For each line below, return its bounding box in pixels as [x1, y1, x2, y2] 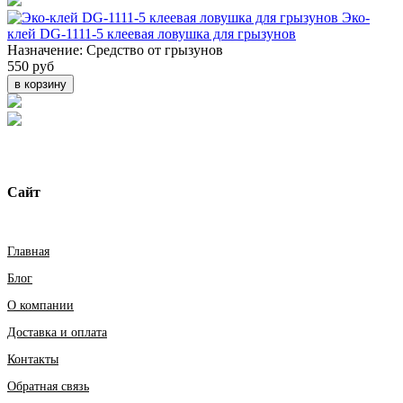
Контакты [7, 353, 58, 367]
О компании [7, 299, 74, 313]
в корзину [14, 76, 67, 91]
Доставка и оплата [7, 326, 107, 340]
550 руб [7, 58, 54, 74]
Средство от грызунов [86, 41, 223, 58]
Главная [7, 245, 49, 259]
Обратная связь [7, 380, 89, 394]
